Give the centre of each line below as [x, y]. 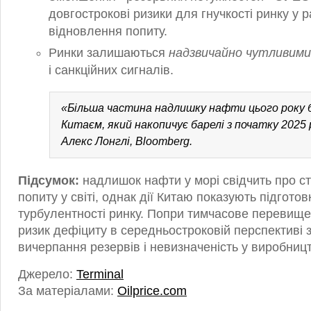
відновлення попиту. [108, 31]
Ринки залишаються [109, 53]
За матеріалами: [68, 291]
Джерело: [47, 274]
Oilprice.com [152, 291]
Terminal [100, 274]
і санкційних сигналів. [111, 70]
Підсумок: [49, 180]
